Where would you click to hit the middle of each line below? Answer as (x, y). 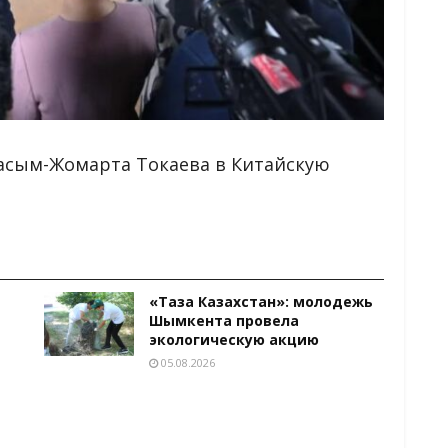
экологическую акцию (234, 339)
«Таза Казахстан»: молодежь (261, 301)
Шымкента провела (224, 320)
